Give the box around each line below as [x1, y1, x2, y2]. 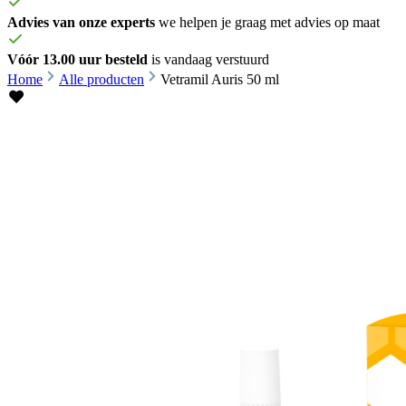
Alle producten [59, 72, 144, 87]
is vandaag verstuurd [148, 52, 269, 67]
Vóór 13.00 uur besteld [7, 52, 148, 67]
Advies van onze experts [7, 14, 155, 30]
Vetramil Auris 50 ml [160, 72, 279, 87]
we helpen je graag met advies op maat [155, 14, 380, 30]
